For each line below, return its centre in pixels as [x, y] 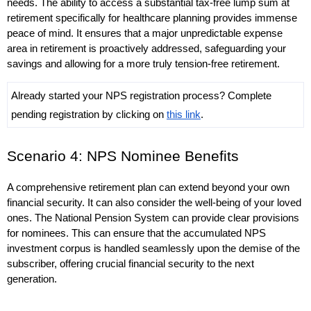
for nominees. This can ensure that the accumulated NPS [136, 233]
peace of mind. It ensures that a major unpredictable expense [145, 33]
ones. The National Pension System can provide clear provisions [153, 218]
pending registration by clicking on [89, 114]
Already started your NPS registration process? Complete [141, 95]
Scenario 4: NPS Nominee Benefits [123, 156]
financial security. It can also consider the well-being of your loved [154, 202]
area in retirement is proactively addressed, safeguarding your [146, 48]
